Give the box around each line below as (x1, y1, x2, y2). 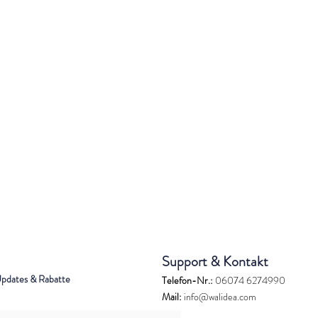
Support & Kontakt (162, 251, 268, 273)
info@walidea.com (182, 290, 256, 305)
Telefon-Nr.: (162, 273, 213, 288)
